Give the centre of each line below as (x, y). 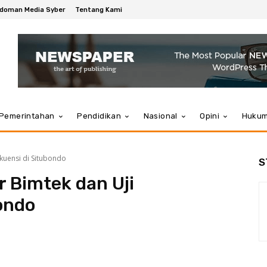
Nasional (160, 116)
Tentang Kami (99, 10)
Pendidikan (99, 116)
